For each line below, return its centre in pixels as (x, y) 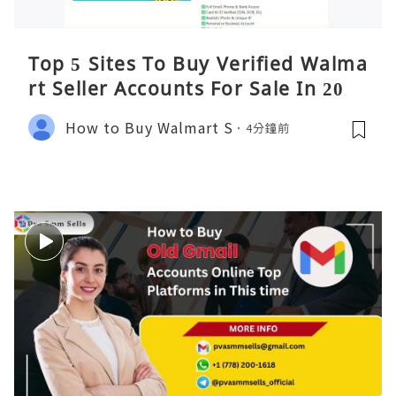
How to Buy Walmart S (149, 127)
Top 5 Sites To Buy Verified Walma (198, 64)
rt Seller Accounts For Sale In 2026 (198, 89)
